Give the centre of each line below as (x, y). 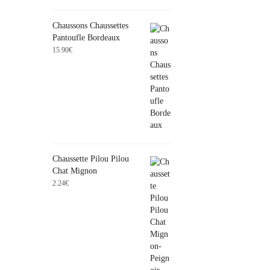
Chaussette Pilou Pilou (91, 159)
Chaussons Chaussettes (90, 25)
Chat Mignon (75, 171)
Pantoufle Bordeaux (86, 37)
